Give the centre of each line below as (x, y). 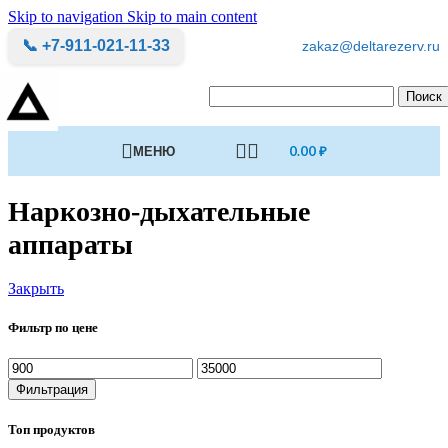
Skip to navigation (67, 16)
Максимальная (246, 365)
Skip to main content (192, 16)
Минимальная (55, 365)
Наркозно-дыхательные (159, 211)
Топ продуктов (51, 430)
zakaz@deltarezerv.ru (371, 46)
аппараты (70, 244)
